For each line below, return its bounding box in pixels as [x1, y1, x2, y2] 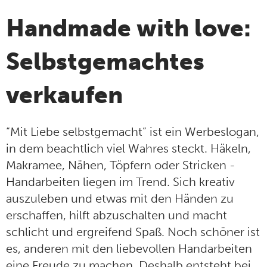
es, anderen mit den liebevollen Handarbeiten [6, 241, 252, 256]
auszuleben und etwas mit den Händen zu [6, 191, 234, 206]
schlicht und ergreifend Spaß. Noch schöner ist [6, 225, 260, 240]
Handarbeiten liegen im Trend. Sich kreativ [6, 175, 235, 190]
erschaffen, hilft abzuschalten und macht [6, 208, 227, 223]
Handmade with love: [6, 14, 251, 43]
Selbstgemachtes [6, 47, 204, 76]
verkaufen [6, 80, 123, 110]
